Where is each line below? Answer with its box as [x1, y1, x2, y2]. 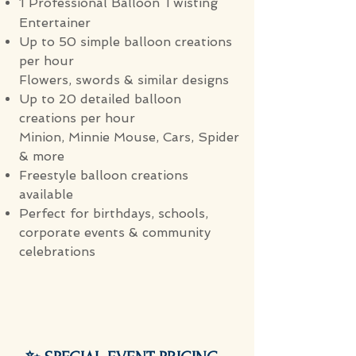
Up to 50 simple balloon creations [19, 34, 232, 50]
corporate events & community [19, 225, 211, 241]
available [19, 187, 73, 203]
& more [19, 149, 64, 164]
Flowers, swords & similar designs [19, 72, 229, 88]
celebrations [19, 244, 95, 260]
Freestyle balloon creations [19, 168, 188, 184]
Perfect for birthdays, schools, [19, 206, 208, 222]
